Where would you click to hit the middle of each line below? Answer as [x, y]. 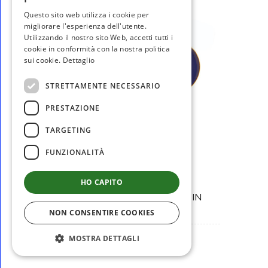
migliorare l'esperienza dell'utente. [85, 26]
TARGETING [68, 130]
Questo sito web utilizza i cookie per [87, 15]
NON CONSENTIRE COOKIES [102, 213]
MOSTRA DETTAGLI [104, 238]
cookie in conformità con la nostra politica [97, 49]
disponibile [134, 153]
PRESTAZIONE [73, 108]
